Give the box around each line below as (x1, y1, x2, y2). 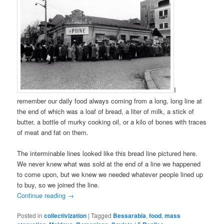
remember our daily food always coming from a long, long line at (17, 95, 202, 105)
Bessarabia (113, 210, 146, 220)
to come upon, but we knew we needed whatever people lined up (17, 169, 203, 179)
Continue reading (17, 190, 68, 200)
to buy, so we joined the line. (17, 179, 100, 189)
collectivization (44, 210, 87, 220)
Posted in (17, 210, 43, 219)
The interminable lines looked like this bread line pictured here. (17, 148, 198, 158)
